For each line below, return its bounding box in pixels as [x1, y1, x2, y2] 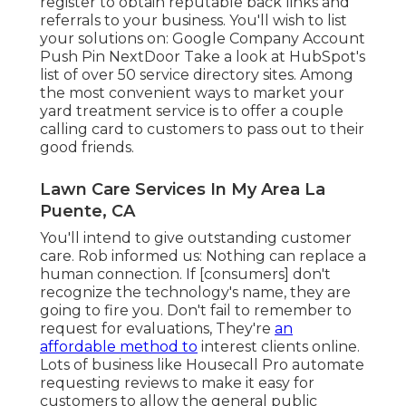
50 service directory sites [118, 66, 294, 84]
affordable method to [40, 338, 198, 356]
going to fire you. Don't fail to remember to [40, 302, 352, 320]
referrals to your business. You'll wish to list [40, 12, 347, 30]
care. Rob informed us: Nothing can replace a [40, 247, 366, 266]
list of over [40, 66, 118, 84]
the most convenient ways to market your [40, 84, 344, 102]
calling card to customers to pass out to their [40, 121, 364, 139]
